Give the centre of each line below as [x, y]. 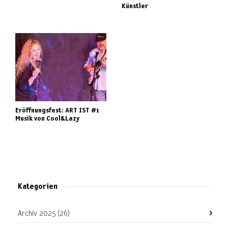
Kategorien [38, 186]
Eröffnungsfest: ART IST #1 [57, 110]
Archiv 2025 [37, 213]
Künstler [135, 6]
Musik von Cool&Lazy [47, 119]
